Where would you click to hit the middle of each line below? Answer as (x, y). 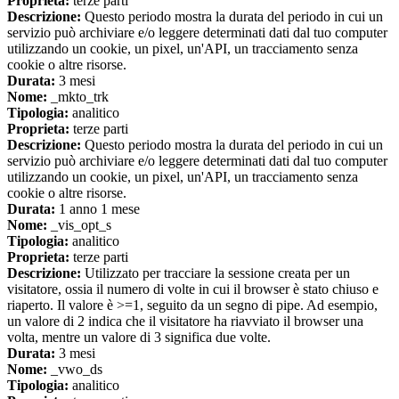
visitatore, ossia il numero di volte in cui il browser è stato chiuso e (193, 289)
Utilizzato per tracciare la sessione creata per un (216, 273)
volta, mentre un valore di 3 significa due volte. (139, 338)
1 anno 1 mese (98, 209)
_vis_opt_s (79, 225)
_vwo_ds (75, 370)
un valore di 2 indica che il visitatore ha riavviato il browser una (185, 322)
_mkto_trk (78, 97)
